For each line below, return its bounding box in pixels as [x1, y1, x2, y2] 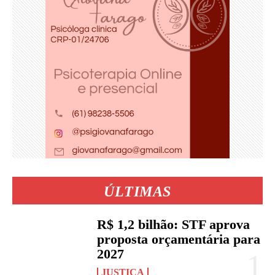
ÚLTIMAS [104, 183, 171, 199]
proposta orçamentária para [97, 231, 261, 247]
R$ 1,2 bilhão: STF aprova [97, 216, 250, 232]
